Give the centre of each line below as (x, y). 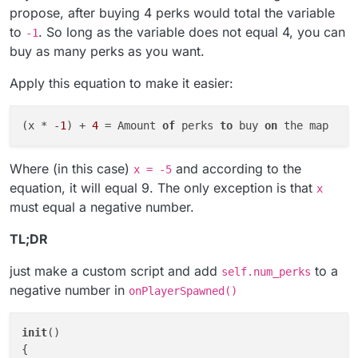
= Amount (130, 125)
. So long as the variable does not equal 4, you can (192, 32)
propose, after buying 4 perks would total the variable (172, 12)
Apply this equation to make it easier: (121, 83)
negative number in (69, 290)
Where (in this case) (72, 168)
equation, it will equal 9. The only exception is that (163, 187)
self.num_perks (266, 271)
